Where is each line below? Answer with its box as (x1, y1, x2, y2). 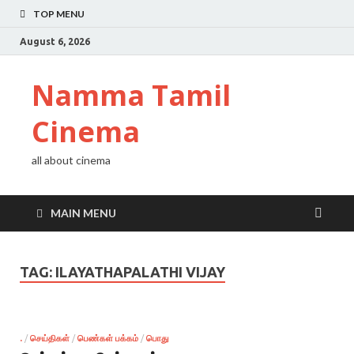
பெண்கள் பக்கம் (77, 333, 138, 343)
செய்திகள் (30, 333, 70, 343)
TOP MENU (33, 8, 85, 20)
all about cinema (32, 153, 111, 167)
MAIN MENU (51, 206, 116, 220)
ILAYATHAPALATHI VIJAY (55, 264, 225, 280)
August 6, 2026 (20, 36, 90, 47)
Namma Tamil (32, 76, 231, 115)
